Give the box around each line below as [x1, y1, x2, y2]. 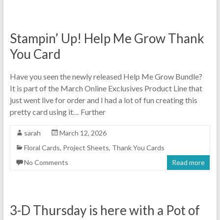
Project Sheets [62, 143, 109, 152]
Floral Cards [24, 143, 60, 152]
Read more [172, 158, 205, 166]
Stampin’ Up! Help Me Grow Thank [9, 30, 204, 46]
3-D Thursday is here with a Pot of [9, 202, 200, 218]
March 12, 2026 [59, 128, 107, 137]
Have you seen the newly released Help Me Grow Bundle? [9, 71, 204, 81]
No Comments [24, 158, 68, 166]
